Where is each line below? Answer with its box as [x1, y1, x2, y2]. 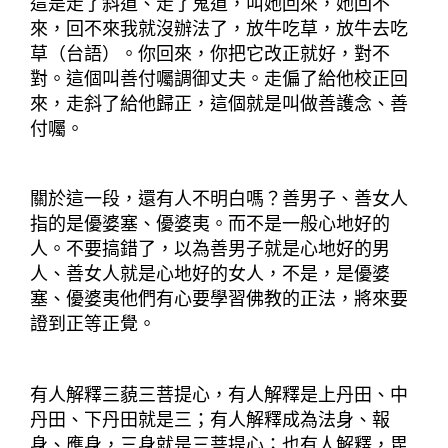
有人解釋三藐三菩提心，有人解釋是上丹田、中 [30, 385, 408, 406]
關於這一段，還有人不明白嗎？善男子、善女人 [30, 189, 408, 210]
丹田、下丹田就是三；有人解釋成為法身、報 [30, 410, 390, 431]
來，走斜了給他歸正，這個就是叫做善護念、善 [30, 93, 408, 114]
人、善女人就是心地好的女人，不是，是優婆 [30, 264, 390, 285]
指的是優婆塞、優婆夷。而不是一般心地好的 [30, 214, 390, 235]
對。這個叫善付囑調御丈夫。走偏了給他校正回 [30, 68, 408, 89]
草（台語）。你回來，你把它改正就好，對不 [30, 43, 390, 64]
